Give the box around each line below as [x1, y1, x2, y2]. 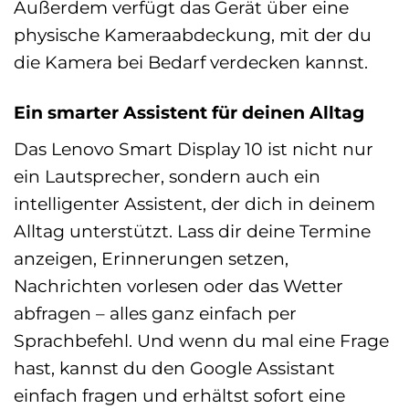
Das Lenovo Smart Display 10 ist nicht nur [14, 137, 373, 160]
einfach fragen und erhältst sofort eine [14, 383, 345, 406]
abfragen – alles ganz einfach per [14, 301, 297, 324]
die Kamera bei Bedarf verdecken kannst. [14, 51, 368, 74]
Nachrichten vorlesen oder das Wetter [14, 274, 343, 297]
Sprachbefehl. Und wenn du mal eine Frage [14, 329, 389, 351]
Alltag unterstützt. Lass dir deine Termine [14, 219, 371, 242]
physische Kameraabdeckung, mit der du [14, 24, 372, 47]
